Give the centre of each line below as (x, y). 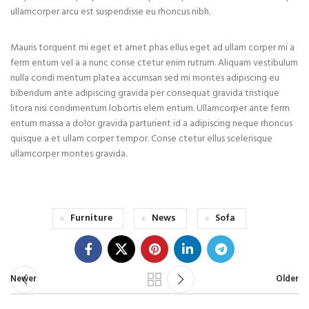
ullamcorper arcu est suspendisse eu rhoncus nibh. (110, 12)
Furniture (91, 218)
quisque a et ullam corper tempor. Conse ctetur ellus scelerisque (141, 139)
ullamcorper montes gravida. (69, 154)
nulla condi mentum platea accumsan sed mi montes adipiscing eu (145, 78)
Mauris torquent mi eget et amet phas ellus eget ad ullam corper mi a (152, 48)
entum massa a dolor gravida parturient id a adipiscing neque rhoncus (151, 123)
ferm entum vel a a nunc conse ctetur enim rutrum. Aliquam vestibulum (154, 63)
